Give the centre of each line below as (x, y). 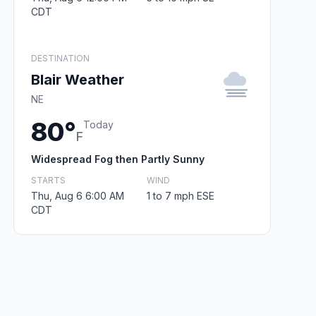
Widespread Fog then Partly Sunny (118, 159)
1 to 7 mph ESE (180, 195)
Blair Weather (78, 79)
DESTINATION (60, 58)
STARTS (48, 180)
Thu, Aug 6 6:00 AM (78, 195)
